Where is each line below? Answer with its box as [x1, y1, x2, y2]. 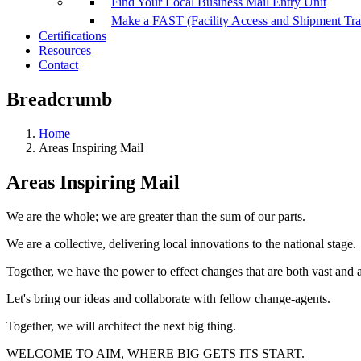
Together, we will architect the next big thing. [6, 319, 236, 334]
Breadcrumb [6, 89, 112, 110]
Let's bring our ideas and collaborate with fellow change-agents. [6, 292, 330, 306]
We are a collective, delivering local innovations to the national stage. [6, 237, 356, 251]
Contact [39, 58, 78, 73]
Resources [39, 44, 91, 58]
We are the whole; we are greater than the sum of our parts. [6, 210, 305, 224]
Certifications [39, 29, 106, 44]
